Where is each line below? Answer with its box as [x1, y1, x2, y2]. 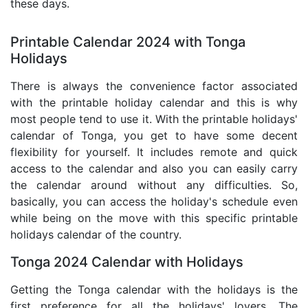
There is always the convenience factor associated [10, 79, 298, 93]
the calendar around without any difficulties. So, [10, 178, 298, 192]
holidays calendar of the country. [10, 228, 181, 242]
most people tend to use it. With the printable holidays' [10, 112, 298, 126]
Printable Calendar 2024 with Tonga [10, 34, 245, 51]
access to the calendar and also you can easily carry [10, 162, 298, 176]
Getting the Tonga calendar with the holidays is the [10, 283, 298, 297]
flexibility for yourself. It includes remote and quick [10, 145, 298, 159]
